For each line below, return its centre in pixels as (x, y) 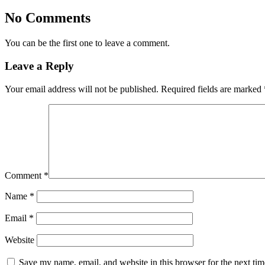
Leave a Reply (39, 66)
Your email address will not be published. (82, 89)
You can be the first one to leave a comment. (87, 43)
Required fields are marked (212, 89)
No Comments (48, 18)
